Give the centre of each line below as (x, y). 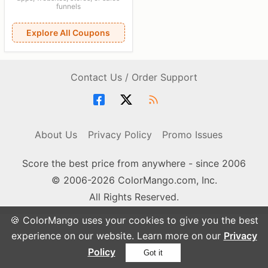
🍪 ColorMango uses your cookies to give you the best (134, 220)
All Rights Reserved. (134, 197)
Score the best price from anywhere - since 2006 (134, 163)
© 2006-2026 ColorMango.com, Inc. (134, 180)
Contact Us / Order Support (134, 77)
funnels (68, 6)
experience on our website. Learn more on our (117, 236)
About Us (56, 134)
